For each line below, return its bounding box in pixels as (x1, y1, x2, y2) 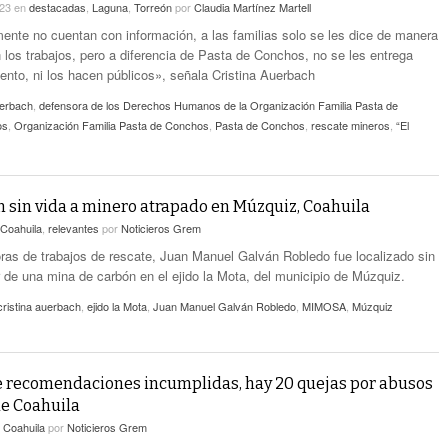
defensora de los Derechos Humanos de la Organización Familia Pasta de (39, 97, 398, 113)
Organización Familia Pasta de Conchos (14, 117, 209, 133)
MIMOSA (302, 298, 346, 314)
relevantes (48, 220, 99, 236)
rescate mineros (311, 117, 390, 133)
